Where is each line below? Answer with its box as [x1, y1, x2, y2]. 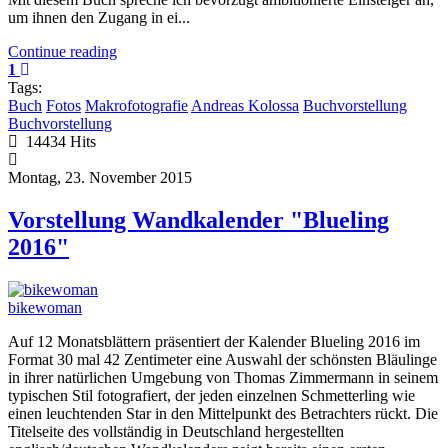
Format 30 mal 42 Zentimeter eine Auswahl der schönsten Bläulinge [8, 351, 437, 369]
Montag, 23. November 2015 [8, 169, 192, 187]
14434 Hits [18, 133, 96, 151]
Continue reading [8, 43, 117, 61]
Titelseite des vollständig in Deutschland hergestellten [8, 423, 344, 441]
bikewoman [8, 299, 82, 317]
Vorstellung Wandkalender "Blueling [8, 207, 389, 234]
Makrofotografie [85, 97, 188, 115]
